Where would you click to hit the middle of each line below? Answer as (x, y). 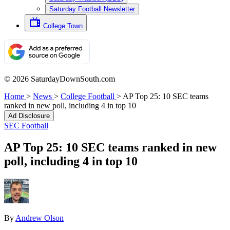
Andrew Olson (40, 218)
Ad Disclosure (29, 116)
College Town (63, 26)
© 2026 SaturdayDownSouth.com (60, 79)
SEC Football (26, 126)
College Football (88, 96)
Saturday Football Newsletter (92, 9)
